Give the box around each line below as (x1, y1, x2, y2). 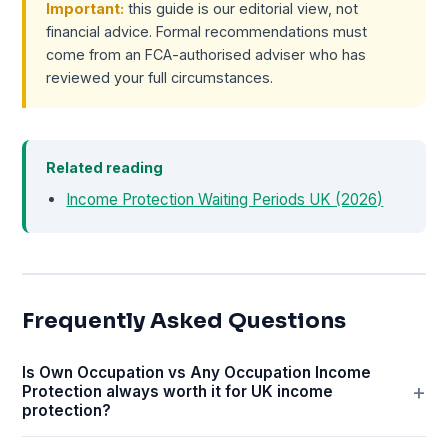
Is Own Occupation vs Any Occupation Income (22, 363, 372, 383)
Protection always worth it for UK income (22, 382, 334, 402)
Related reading (46, 158, 164, 176)
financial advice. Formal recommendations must (46, 23, 368, 41)
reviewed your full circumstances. (46, 69, 274, 87)
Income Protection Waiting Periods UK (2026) (66, 189, 384, 209)
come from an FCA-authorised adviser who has (46, 46, 367, 64)
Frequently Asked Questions (22, 307, 347, 335)
